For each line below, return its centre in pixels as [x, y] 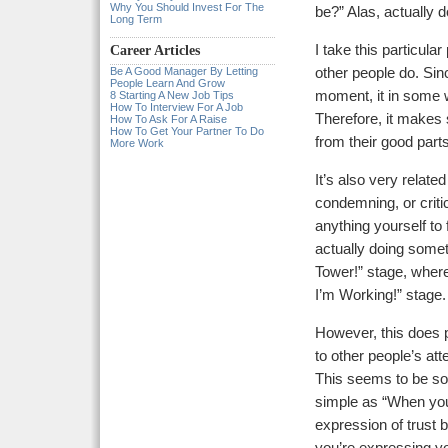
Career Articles [155, 50]
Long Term [136, 19]
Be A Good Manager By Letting [184, 71]
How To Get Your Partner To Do [187, 131]
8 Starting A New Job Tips [172, 95]
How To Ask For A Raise [168, 119]
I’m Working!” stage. [380, 295]
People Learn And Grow [167, 83]
